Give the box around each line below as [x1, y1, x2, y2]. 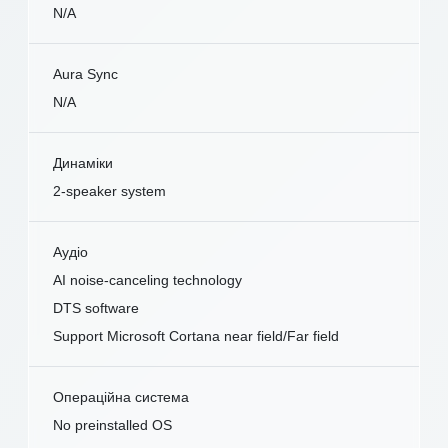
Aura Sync [53, 66, 118, 83]
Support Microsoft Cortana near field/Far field [53, 328, 339, 345]
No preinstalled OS [53, 417, 172, 434]
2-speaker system [53, 183, 166, 200]
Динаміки [53, 155, 113, 172]
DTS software [53, 300, 139, 317]
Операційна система [53, 389, 189, 406]
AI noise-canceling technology [53, 272, 242, 289]
